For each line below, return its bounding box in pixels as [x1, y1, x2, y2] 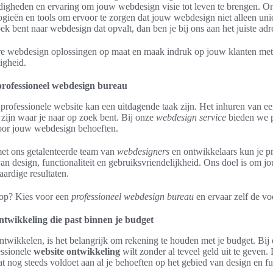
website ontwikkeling [34, 246, 120, 257]
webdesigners [117, 146, 169, 157]
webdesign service [156, 112, 226, 122]
